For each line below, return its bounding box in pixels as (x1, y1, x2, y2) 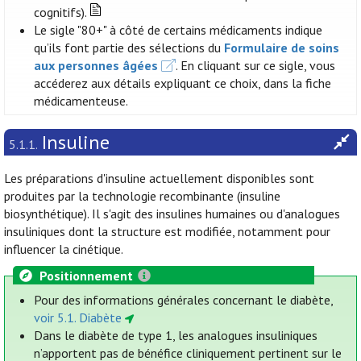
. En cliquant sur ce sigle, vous (176, 57, 336, 74)
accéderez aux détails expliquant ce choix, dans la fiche (34, 75, 332, 92)
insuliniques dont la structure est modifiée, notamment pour (4, 223, 330, 240)
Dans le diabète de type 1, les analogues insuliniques (34, 327, 318, 344)
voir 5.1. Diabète (34, 309, 122, 326)
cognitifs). (34, 4, 88, 21)
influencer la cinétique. (4, 241, 123, 258)
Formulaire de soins (224, 39, 340, 56)
